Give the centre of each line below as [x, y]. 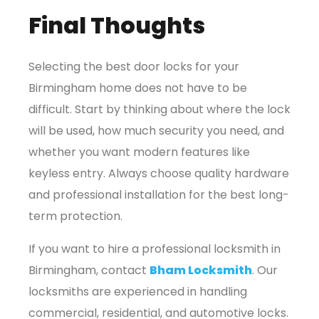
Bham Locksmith [201, 270]
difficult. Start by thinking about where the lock [159, 109]
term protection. [75, 216]
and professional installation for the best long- [159, 194]
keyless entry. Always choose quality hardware [159, 173]
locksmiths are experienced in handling [138, 291]
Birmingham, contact [89, 270]
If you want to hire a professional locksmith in [155, 249]
